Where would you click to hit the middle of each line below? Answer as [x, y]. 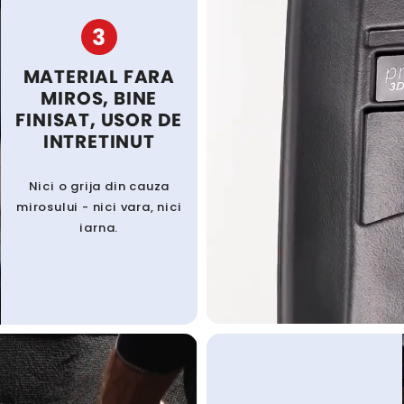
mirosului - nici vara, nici [99, 207]
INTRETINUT [99, 142]
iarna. [99, 228]
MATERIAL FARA [99, 77]
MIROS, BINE [99, 99]
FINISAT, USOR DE [99, 120]
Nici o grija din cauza [99, 187]
